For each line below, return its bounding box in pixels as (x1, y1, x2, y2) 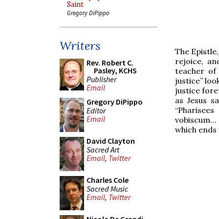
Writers (60, 38, 100, 53)
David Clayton (87, 136, 135, 146)
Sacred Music (87, 183, 128, 194)
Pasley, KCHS (94, 66, 137, 75)
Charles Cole (87, 175, 129, 185)
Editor (87, 105, 106, 115)
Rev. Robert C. (87, 58, 133, 67)
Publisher (87, 74, 116, 84)
